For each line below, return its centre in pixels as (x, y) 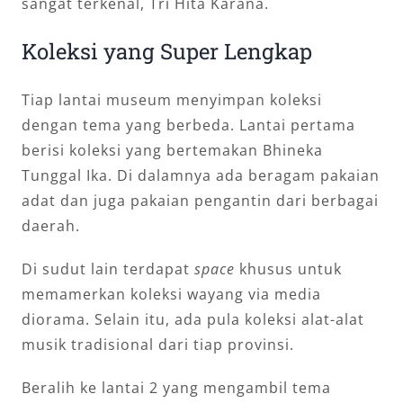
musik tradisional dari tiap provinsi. (158, 344)
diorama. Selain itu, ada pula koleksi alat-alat (193, 319)
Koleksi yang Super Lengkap (167, 51)
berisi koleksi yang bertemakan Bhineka (172, 150)
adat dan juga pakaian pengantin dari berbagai (200, 200)
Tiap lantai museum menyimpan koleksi (172, 99)
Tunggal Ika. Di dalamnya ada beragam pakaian (201, 175)
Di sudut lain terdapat (108, 269)
